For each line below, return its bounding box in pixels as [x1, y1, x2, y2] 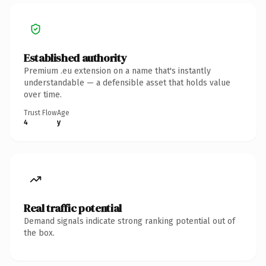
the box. [24, 227, 55, 238]
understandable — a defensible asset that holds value [24, 77, 230, 88]
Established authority [24, 50, 127, 65]
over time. [24, 89, 62, 100]
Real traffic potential [24, 200, 122, 216]
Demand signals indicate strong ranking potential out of [24, 216, 235, 226]
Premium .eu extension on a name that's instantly [24, 65, 211, 76]
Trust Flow [24, 108, 57, 117]
